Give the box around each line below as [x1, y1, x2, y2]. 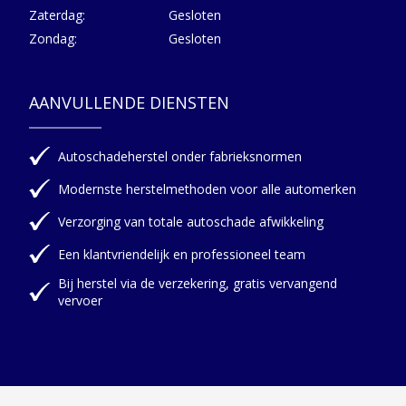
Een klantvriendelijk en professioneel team [58, 245, 305, 263]
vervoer [58, 292, 102, 310]
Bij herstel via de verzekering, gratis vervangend [58, 275, 337, 293]
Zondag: [29, 30, 77, 48]
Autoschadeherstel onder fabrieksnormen [58, 147, 302, 165]
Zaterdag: [29, 6, 85, 24]
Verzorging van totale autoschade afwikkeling [58, 212, 327, 230]
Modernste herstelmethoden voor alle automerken [58, 179, 356, 198]
